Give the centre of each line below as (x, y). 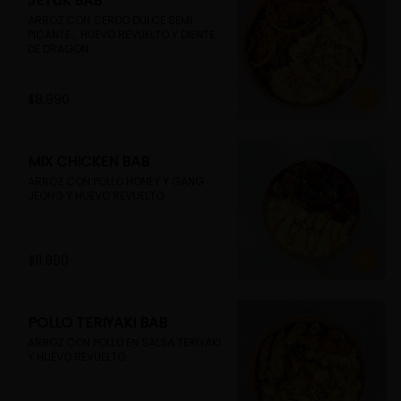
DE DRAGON (58, 49)
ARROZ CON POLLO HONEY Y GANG (116, 181)
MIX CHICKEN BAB (89, 162)
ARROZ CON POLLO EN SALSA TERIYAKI (124, 342)
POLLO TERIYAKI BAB (98, 323)
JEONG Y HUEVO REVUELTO (96, 196)
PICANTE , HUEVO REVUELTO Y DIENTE (121, 34)
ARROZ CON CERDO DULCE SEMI (110, 20)
